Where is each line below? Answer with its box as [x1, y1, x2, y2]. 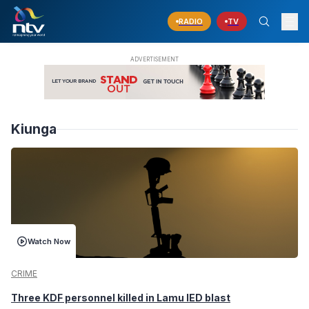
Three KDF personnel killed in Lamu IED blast [11, 292, 230, 303]
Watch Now [28, 236, 70, 246]
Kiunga [11, 121, 57, 138]
